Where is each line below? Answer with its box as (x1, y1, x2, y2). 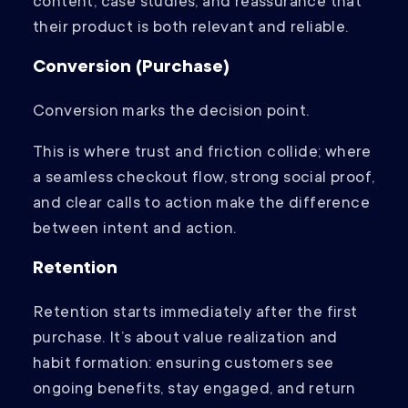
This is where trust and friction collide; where (33, 144, 372, 163)
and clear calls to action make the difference (33, 195, 370, 214)
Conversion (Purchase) (33, 58, 229, 79)
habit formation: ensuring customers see (33, 355, 334, 374)
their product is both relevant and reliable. (33, 19, 349, 38)
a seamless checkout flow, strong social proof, (33, 169, 375, 189)
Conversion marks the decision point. (33, 103, 313, 122)
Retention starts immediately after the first (33, 304, 358, 323)
